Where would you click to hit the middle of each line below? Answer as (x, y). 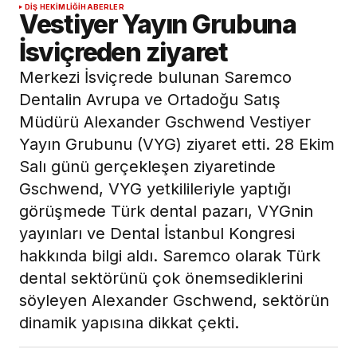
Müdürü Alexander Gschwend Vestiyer (165, 122)
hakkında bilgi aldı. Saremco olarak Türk (170, 256)
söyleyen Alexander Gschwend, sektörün (174, 301)
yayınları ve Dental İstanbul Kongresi (157, 234)
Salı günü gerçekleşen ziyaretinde (147, 167)
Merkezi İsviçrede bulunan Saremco (155, 78)
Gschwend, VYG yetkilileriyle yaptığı (155, 189)
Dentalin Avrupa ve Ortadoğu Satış (150, 100)
